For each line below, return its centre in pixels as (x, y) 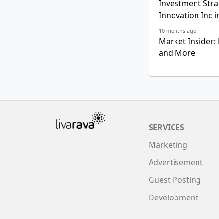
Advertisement (176, 163)
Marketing (168, 145)
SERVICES (166, 127)
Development (174, 198)
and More (177, 53)
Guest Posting (175, 180)
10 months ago (177, 31)
